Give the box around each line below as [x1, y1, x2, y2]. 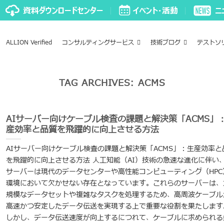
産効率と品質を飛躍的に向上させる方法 [5, 123, 159, 136]
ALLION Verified [5, 38, 52, 47]
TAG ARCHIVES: [59, 76, 138, 90]
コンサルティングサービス [61, 38, 134, 47]
